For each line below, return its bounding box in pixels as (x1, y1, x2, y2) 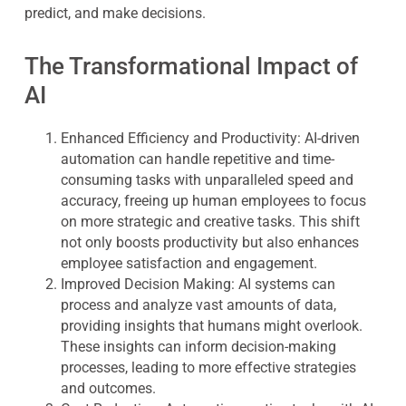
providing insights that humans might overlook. (60, 317, 362, 334)
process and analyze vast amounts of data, (60, 296, 336, 314)
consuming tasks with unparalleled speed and (60, 171, 353, 188)
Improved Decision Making (60, 275, 231, 293)
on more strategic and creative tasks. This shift (60, 213, 360, 230)
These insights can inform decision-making (60, 338, 336, 355)
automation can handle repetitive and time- (60, 150, 334, 168)
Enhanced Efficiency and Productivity (60, 130, 297, 147)
